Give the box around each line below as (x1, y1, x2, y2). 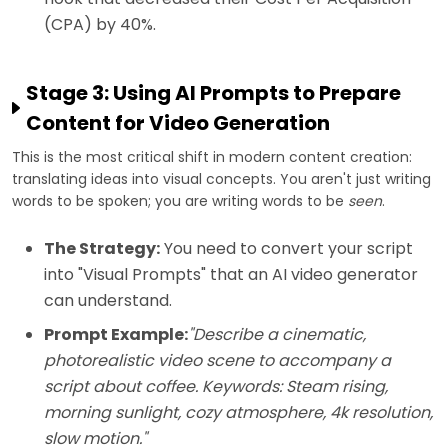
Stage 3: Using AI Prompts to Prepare (26, 79, 401, 108)
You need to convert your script (160, 237, 413, 261)
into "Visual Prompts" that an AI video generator (44, 263, 418, 287)
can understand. (44, 289, 172, 313)
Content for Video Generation (26, 109, 330, 138)
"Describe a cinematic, (188, 323, 366, 347)
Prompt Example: (44, 323, 188, 347)
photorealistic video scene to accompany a (44, 349, 391, 373)
